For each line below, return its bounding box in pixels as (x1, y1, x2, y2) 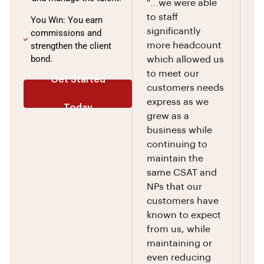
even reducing (147, 252, 211, 262)
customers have (147, 196, 219, 206)
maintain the (147, 153, 203, 163)
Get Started (50, 74, 105, 84)
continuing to (147, 139, 207, 149)
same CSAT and (147, 167, 217, 177)
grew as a (147, 111, 189, 121)
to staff (147, 12, 178, 22)
